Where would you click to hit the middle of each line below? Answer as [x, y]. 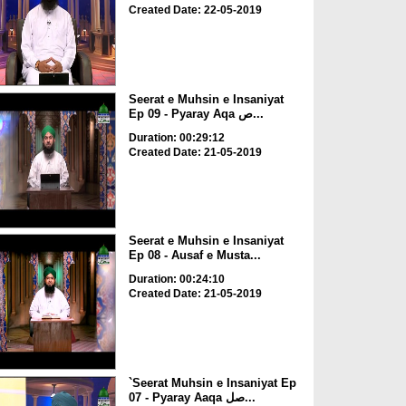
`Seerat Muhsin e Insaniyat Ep [212, 382]
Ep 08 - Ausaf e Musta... [194, 256]
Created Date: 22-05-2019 [195, 10]
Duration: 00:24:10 [176, 280]
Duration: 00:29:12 [176, 137]
